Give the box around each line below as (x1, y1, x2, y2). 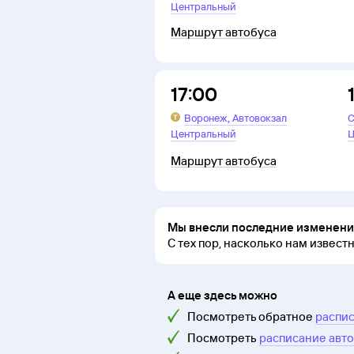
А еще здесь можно (168, 288, 277, 303)
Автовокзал (232, 111, 287, 125)
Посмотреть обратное (187, 309, 313, 325)
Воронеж (184, 111, 228, 125)
